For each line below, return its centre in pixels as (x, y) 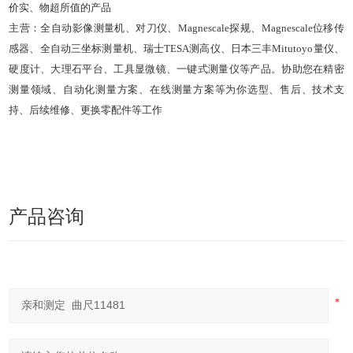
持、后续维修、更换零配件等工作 (86, 110)
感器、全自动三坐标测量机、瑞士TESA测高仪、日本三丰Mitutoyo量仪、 (176, 49)
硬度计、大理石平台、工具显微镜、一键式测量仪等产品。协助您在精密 (176, 69)
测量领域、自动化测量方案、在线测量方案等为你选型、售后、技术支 (176, 90)
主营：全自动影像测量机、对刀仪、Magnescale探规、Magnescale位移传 (176, 28)
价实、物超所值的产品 (60, 8)
